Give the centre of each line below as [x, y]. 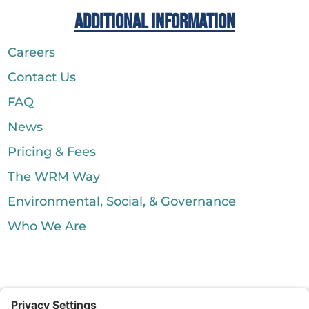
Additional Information [154, 22]
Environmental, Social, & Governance [122, 202]
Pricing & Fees [52, 152]
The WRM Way [54, 177]
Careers [32, 53]
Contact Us [42, 78]
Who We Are [47, 227]
